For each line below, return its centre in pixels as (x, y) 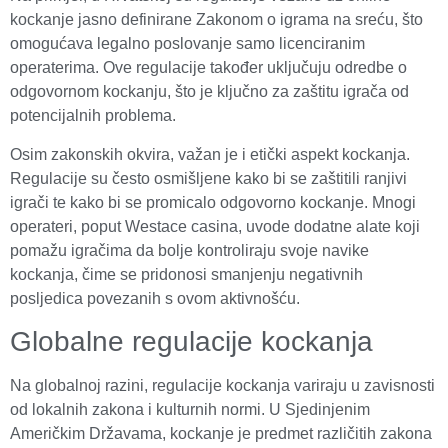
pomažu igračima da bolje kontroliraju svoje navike (189, 250)
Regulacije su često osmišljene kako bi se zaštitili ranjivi (208, 178)
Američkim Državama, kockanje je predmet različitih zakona (221, 433)
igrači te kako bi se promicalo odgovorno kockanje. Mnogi (213, 202)
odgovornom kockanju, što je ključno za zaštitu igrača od (209, 92)
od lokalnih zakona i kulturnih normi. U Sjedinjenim (190, 409)
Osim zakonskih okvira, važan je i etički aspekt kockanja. (210, 154)
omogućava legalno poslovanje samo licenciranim (187, 44)
